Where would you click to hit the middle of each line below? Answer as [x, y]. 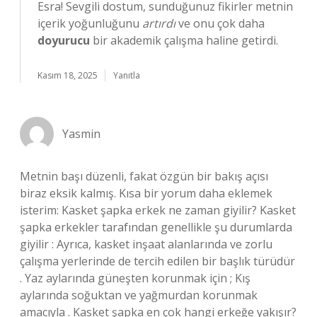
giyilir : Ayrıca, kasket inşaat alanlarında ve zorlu [146, 244]
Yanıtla [127, 75]
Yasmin [81, 134]
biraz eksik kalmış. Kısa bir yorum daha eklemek [146, 193]
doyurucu [64, 40]
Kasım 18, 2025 [68, 75]
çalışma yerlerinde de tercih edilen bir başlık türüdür [157, 261]
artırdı [159, 23]
